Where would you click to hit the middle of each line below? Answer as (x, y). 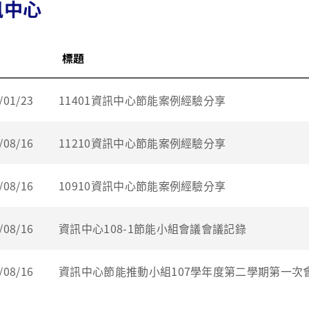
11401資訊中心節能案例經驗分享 (142, 100)
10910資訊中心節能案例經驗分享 (142, 186)
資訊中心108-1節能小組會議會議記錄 (153, 228)
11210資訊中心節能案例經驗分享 (142, 143)
